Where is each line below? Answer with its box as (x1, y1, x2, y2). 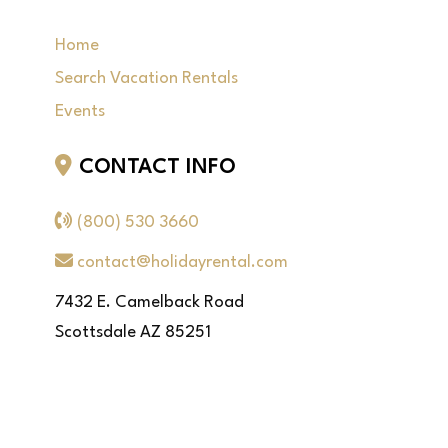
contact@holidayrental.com (76, 254, 288, 271)
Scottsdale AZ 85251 (54, 324, 211, 341)
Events (54, 103, 105, 120)
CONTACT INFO (72, 158, 236, 178)
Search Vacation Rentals (54, 70, 238, 87)
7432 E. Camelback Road (54, 294, 244, 311)
